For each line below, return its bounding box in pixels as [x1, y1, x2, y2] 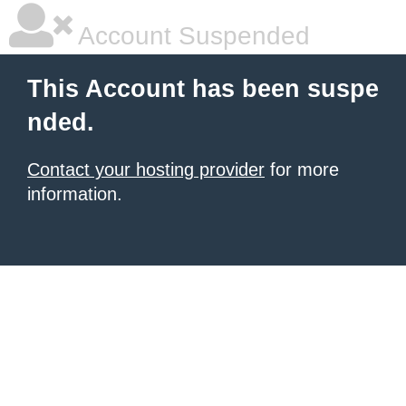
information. [27, 184, 122, 204]
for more [265, 159, 339, 179]
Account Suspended [72, 22, 310, 50]
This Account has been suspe [27, 75, 379, 102]
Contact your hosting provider [27, 159, 265, 179]
